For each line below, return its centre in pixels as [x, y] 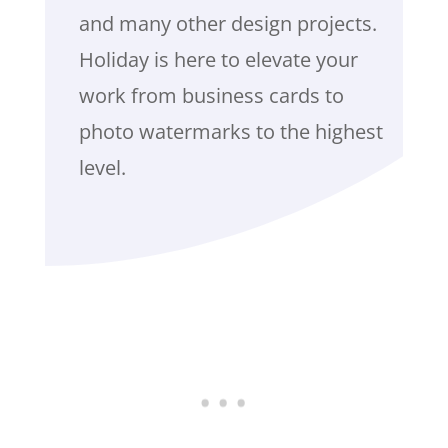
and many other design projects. [227, 23]
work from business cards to [211, 95]
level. [102, 167]
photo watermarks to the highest [230, 131]
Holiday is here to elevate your [218, 59]
